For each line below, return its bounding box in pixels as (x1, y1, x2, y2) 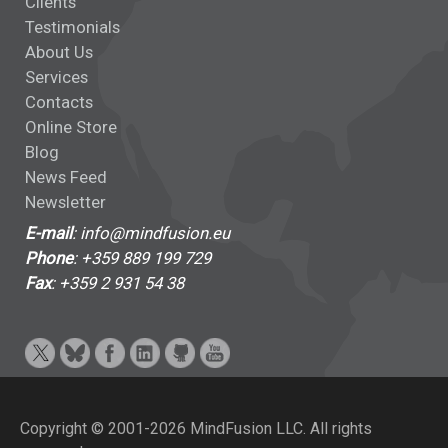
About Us (25, 42, 93, 62)
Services (25, 67, 88, 87)
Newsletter (25, 192, 106, 212)
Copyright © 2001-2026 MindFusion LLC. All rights (20, 419, 372, 438)
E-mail (25, 223, 72, 243)
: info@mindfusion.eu (72, 223, 230, 243)
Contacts (25, 92, 93, 112)
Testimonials (25, 17, 120, 37)
